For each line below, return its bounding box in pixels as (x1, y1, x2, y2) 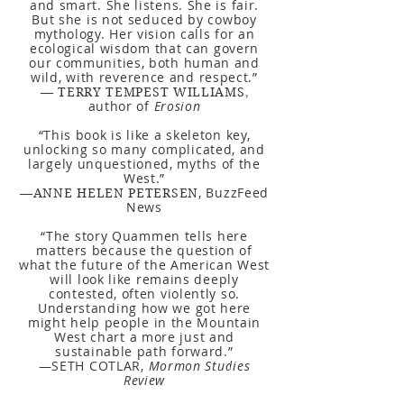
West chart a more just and (53, 328, 235, 345)
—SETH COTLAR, (38, 357, 149, 374)
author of (87, 97, 154, 115)
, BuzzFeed (198, 184, 269, 201)
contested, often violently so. (49, 285, 240, 302)
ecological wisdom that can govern (29, 40, 260, 57)
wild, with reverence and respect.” (31, 69, 258, 86)
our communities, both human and (29, 54, 260, 71)
